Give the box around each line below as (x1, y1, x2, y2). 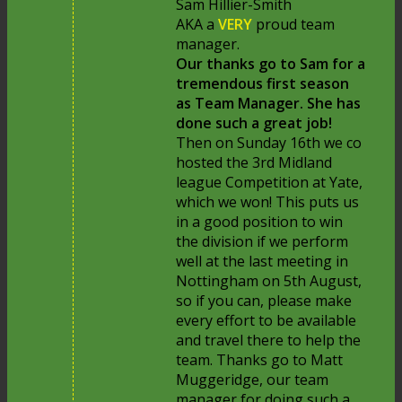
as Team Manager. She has (176, 92, 362, 113)
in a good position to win (176, 211, 344, 232)
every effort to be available (176, 310, 357, 330)
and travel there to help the (176, 329, 362, 350)
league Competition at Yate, (176, 171, 363, 192)
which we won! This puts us (176, 191, 360, 212)
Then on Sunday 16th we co (176, 132, 363, 153)
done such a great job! (176, 112, 333, 133)
